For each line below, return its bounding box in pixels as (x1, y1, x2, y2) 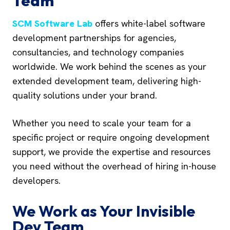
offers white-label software (92, 17, 205, 29)
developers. (12, 175, 61, 186)
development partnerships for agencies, (12, 32, 176, 44)
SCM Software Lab (12, 17, 92, 29)
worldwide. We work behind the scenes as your (12, 61, 206, 72)
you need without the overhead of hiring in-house (12, 160, 216, 172)
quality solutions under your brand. (12, 89, 157, 101)
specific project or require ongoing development (12, 131, 209, 143)
